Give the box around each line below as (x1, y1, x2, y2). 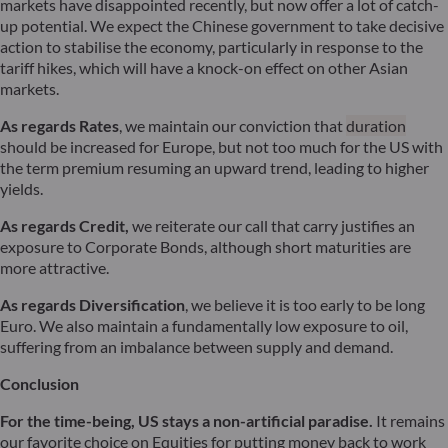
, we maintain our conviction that (119, 116, 346, 136)
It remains (376, 411, 445, 431)
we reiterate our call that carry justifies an (132, 216, 415, 236)
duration (346, 116, 406, 136)
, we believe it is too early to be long (185, 295, 425, 315)
